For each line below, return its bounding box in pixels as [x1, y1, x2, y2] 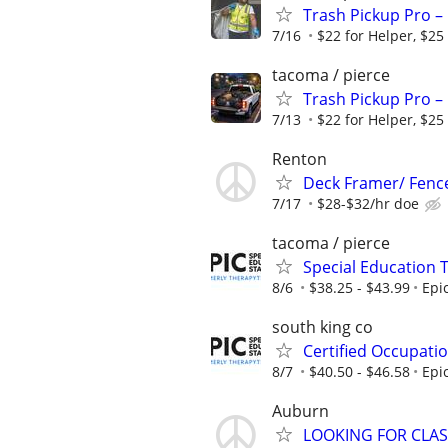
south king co [272, 316, 373, 339]
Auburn [272, 400, 329, 423]
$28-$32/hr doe [317, 193, 419, 213]
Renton [272, 147, 327, 170]
